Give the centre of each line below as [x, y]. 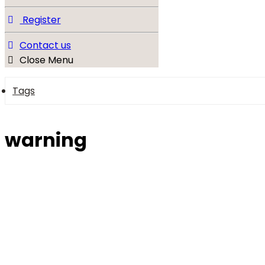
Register [40, 20]
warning [46, 140]
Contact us [45, 45]
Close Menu [46, 60]
